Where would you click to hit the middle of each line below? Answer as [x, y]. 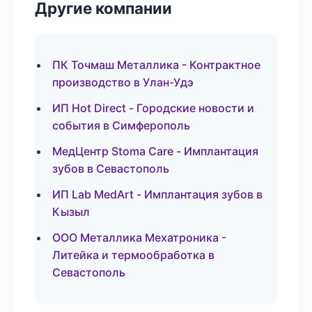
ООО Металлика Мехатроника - [139, 237]
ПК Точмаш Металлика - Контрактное [156, 65]
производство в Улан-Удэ [123, 82]
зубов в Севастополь [111, 169]
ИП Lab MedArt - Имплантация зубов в [157, 194]
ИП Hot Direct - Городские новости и [153, 108]
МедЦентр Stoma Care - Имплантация [155, 151]
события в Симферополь [121, 125]
